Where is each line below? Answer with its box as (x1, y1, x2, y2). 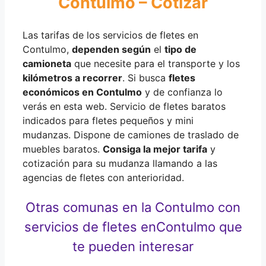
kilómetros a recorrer (23, 71, 122, 84)
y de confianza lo (142, 85, 223, 98)
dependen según (72, 43, 151, 55)
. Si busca (122, 71, 169, 84)
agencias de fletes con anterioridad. (23, 171, 184, 183)
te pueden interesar (72, 238, 194, 254)
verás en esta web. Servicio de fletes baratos (23, 100, 226, 112)
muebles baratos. (23, 142, 103, 155)
